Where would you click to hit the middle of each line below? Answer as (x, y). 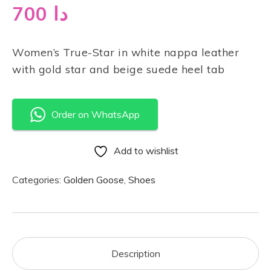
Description (135, 253)
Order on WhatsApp (96, 114)
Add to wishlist (146, 151)
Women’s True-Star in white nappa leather (126, 52)
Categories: (38, 180)
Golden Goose (94, 180)
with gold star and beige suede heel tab (119, 69)
